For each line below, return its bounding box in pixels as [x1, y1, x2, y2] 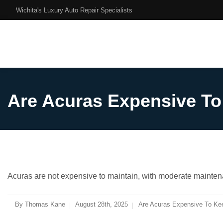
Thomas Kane [25, 201, 65, 208]
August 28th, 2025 [75, 201, 128, 208]
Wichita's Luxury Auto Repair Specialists [16, 6, 133, 14]
